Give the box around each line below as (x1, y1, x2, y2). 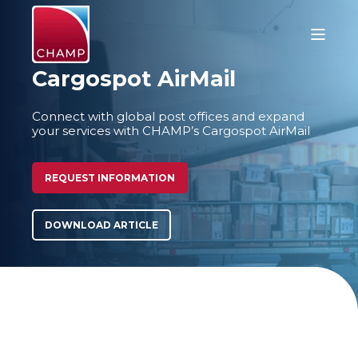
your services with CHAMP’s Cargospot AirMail (32, 123, 313, 138)
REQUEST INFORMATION (45, 172, 175, 184)
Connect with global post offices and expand (32, 109, 304, 124)
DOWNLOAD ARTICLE (45, 219, 158, 231)
